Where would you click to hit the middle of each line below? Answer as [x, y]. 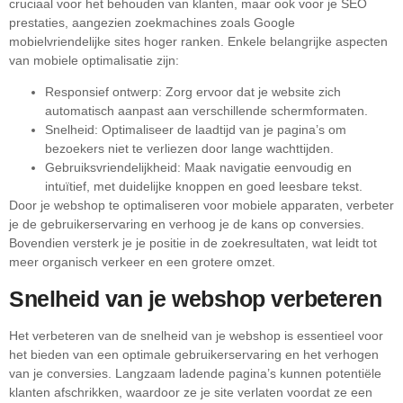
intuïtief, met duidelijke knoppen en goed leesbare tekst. [204, 187]
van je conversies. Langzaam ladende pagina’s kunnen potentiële [195, 373]
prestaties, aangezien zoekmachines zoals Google [152, 22]
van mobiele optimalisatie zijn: [94, 60]
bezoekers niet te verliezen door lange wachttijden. [189, 149]
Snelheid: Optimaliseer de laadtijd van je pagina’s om [196, 130]
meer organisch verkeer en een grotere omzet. [142, 262]
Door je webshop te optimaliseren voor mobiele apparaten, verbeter [201, 206]
